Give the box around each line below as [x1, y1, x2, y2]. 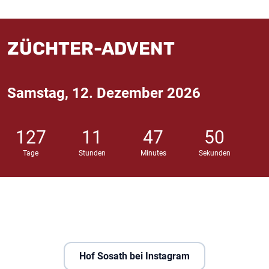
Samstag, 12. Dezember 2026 [7, 85, 201, 102]
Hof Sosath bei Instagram [79, 250, 190, 262]
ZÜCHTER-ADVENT [7, 38, 175, 60]
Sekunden [198, 149, 231, 158]
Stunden [78, 149, 106, 158]
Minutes [140, 149, 166, 158]
